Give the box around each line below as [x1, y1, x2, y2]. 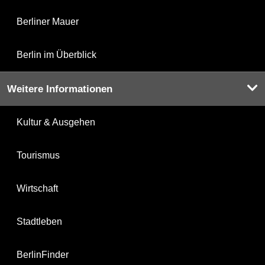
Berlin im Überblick [17, 50, 96, 60]
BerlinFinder [17, 250, 69, 260]
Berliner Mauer [17, 17, 79, 27]
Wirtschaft [17, 183, 58, 194]
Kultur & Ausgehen [17, 117, 95, 128]
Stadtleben [17, 216, 62, 227]
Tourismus [17, 150, 60, 161]
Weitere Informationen [7, 83, 112, 95]
